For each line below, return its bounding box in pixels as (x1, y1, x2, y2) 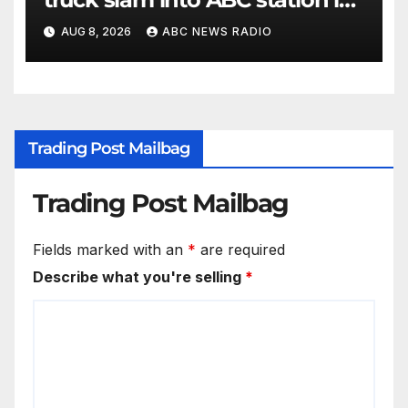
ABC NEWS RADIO (161, 25, 272, 39)
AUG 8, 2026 (57, 25, 134, 39)
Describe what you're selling (33, 267, 245, 286)
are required (196, 240, 285, 259)
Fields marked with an (33, 240, 188, 259)
